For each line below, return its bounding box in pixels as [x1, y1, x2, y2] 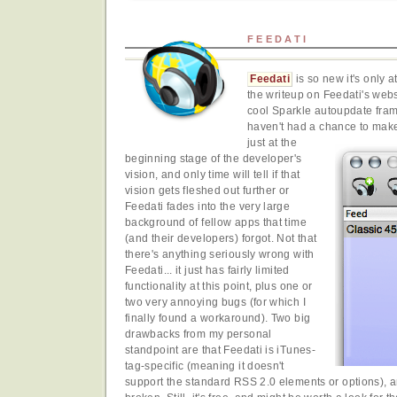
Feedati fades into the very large [125, 200, 291, 214]
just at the [247, 136, 298, 150]
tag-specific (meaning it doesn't [125, 360, 284, 373]
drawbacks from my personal [125, 328, 272, 341]
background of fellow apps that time [125, 216, 307, 230]
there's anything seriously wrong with [125, 248, 315, 261]
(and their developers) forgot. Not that [125, 232, 317, 245]
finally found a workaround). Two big [125, 312, 311, 325]
